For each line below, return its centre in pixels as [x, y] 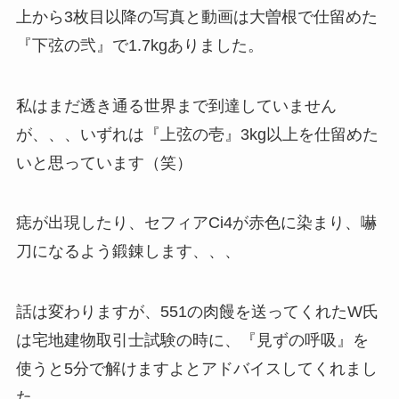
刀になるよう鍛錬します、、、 [128, 252]
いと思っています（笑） [104, 163]
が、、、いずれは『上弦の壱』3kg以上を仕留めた [197, 134]
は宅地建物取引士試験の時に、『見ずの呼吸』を [192, 341]
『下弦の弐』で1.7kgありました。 [139, 45]
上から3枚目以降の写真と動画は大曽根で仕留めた [196, 16]
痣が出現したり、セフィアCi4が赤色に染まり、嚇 [196, 223]
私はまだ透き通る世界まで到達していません [176, 106]
